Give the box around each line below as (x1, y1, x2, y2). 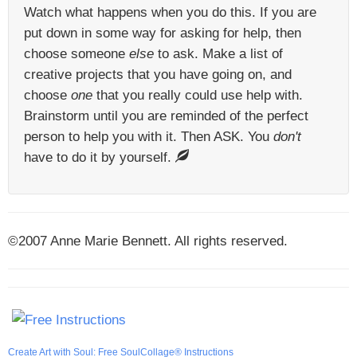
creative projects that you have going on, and (24, 66, 292, 82)
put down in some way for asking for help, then (24, 25, 301, 41)
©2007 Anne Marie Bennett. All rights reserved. (8, 233, 288, 249)
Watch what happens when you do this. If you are (24, 4, 316, 20)
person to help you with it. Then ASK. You (24, 128, 273, 144)
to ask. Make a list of (154, 45, 283, 61)
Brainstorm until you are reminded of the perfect (24, 108, 308, 124)
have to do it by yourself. (24, 149, 175, 165)
